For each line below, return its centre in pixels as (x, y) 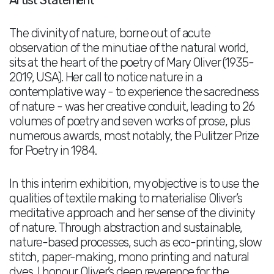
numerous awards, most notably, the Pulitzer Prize (134, 136)
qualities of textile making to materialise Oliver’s (126, 198)
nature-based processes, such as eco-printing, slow (136, 242)
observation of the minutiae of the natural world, (129, 48)
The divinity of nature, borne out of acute (110, 33)
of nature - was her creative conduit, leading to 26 (132, 106)
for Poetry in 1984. (53, 150)
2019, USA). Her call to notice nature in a (106, 77)
